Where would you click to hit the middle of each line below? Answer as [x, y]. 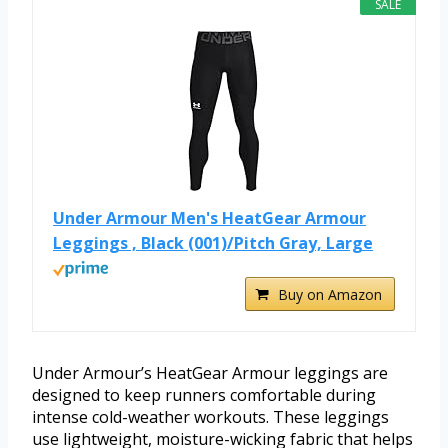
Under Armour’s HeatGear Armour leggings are [210, 373]
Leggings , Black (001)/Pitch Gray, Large [213, 243]
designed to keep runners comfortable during [204, 395]
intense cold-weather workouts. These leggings [210, 417]
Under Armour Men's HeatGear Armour [209, 218]
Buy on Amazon [330, 295]
